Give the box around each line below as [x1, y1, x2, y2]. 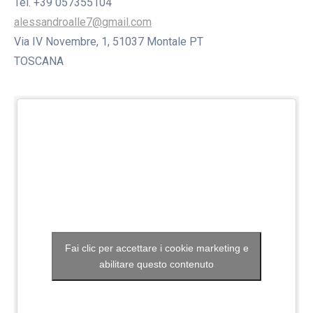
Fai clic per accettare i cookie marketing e [64, 242, 249, 254]
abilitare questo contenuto [99, 258, 214, 270]
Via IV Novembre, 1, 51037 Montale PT [14, 34, 203, 48]
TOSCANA [14, 54, 64, 68]
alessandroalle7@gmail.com [14, 15, 152, 29]
